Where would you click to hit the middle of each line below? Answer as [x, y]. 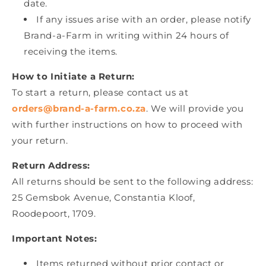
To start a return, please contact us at [100, 93]
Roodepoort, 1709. [54, 214]
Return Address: [51, 166]
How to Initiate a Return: [73, 77]
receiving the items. [71, 52]
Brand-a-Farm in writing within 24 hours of [126, 36]
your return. [40, 141]
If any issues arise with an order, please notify [144, 20]
